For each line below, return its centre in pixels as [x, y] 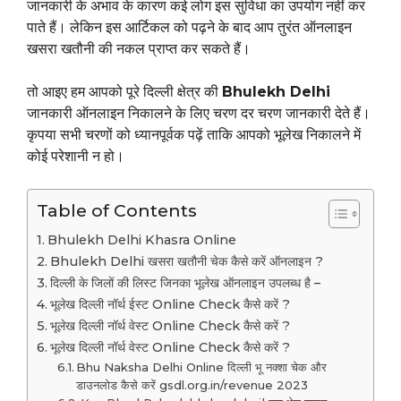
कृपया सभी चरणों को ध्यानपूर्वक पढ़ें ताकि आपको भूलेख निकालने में [194, 135]
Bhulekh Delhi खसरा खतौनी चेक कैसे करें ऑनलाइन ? [186, 262]
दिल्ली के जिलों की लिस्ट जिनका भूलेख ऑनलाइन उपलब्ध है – [185, 283]
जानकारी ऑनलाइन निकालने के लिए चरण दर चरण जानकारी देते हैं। [199, 114]
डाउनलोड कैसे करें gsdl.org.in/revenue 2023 [192, 385]
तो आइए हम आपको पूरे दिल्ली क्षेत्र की [124, 92]
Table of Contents [117, 211]
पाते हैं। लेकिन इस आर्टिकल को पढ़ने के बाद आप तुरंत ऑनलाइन [189, 28]
